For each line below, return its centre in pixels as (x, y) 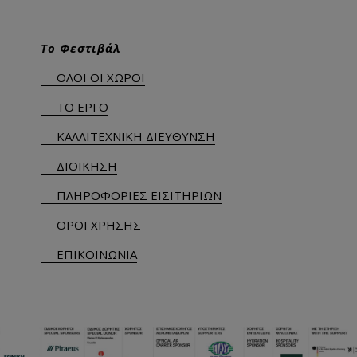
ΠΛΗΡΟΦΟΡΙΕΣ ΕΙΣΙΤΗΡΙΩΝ (139, 196)
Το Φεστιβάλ (81, 48)
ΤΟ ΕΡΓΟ (83, 107)
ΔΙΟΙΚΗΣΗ (87, 166)
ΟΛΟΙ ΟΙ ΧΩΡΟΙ (101, 78)
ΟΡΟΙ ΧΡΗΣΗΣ (99, 225)
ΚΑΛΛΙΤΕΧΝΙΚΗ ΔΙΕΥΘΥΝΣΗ (136, 137)
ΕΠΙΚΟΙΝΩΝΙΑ (97, 255)
